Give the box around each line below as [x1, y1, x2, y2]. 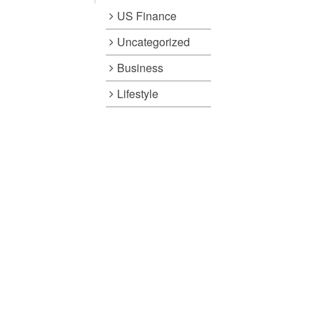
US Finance [116, 7, 177, 24]
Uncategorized [116, 33, 190, 50]
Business [116, 59, 163, 76]
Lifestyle [116, 85, 158, 102]
